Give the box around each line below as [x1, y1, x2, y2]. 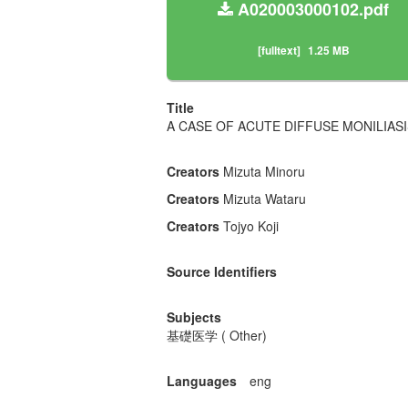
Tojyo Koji [223, 217, 279, 236]
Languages [167, 372, 237, 391]
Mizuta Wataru [223, 189, 306, 209]
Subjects [167, 308, 221, 327]
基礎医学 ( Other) [167, 326, 267, 345]
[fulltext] [257, 42, 301, 59]
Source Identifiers [167, 262, 277, 281]
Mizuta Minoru [223, 162, 305, 181]
